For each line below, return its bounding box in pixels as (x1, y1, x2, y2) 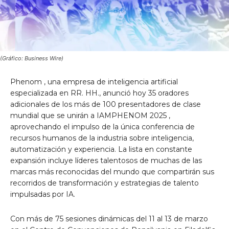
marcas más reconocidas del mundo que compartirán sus (10, 167, 214, 176)
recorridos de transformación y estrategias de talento (10, 178, 199, 188)
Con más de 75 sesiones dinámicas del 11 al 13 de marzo (10, 214, 208, 223)
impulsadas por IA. (10, 189, 75, 199)
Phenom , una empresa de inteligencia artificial (10, 77, 178, 86)
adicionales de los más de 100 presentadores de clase (10, 99, 201, 109)
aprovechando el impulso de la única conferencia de (10, 122, 195, 131)
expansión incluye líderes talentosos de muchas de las (10, 155, 202, 165)
